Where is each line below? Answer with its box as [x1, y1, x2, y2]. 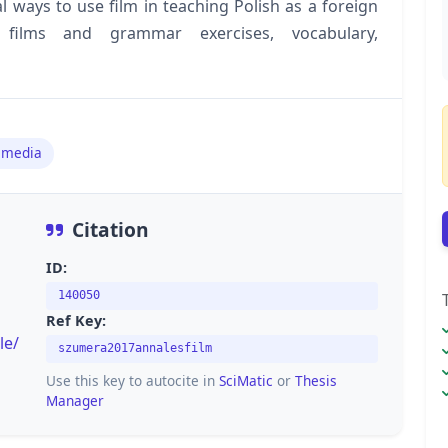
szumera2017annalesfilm [58, 341, 212, 356]
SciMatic [219, 371, 273, 391]
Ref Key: [46, 311, 106, 331]
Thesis [295, 371, 337, 391]
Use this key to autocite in [46, 371, 219, 391]
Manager [46, 391, 104, 411]
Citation [72, 215, 149, 243]
